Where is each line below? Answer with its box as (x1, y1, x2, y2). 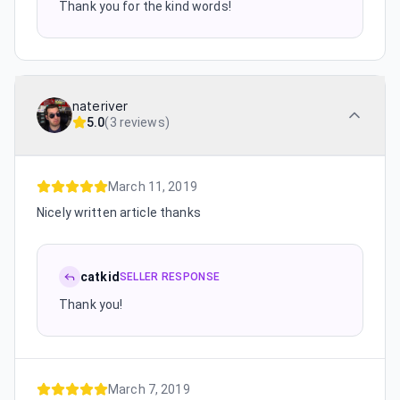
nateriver (72, 98, 129, 113)
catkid (80, 269, 120, 284)
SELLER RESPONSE (119, 270, 221, 283)
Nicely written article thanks (37, 204, 201, 220)
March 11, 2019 (108, 179, 197, 194)
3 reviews (109, 114, 165, 129)
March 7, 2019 (108, 381, 190, 396)
